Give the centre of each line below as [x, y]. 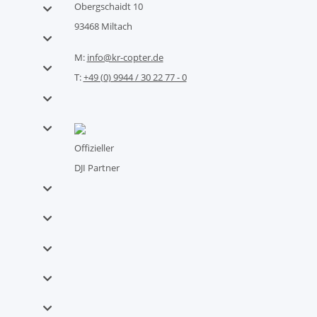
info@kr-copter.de [125, 57]
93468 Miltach [103, 26]
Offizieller [94, 148]
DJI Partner [97, 168]
